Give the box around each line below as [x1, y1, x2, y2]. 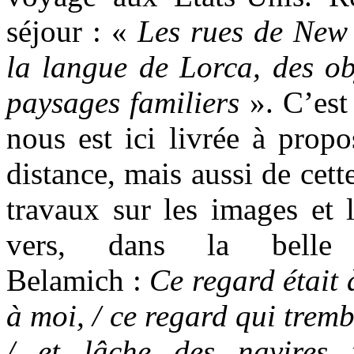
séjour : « [6, 13, 137, 48]
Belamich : [6, 262, 149, 297]
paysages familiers [6, 85, 240, 119]
